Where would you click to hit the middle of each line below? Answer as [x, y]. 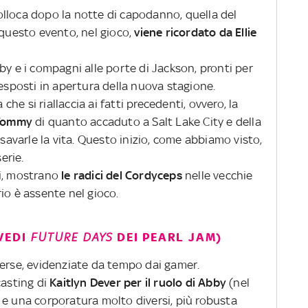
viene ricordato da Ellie [194, 32]
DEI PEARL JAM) [170, 237]
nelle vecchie [217, 175]
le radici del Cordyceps [120, 175]
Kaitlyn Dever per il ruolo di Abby [136, 282]
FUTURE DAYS [74, 237]
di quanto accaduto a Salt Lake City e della [147, 121]
